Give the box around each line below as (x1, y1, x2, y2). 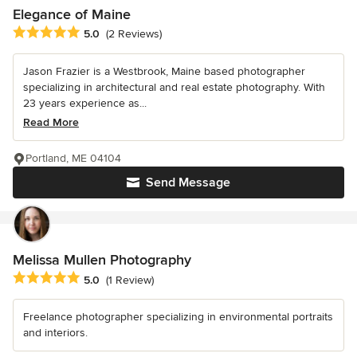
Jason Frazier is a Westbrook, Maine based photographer (23, 65, 305, 79)
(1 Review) (106, 273, 154, 287)
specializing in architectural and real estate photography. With (23, 80, 325, 95)
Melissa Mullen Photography (13, 251, 191, 269)
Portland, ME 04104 (25, 151, 121, 166)
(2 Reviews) (106, 27, 162, 41)
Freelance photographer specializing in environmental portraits (23, 310, 333, 324)
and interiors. (23, 326, 88, 340)
